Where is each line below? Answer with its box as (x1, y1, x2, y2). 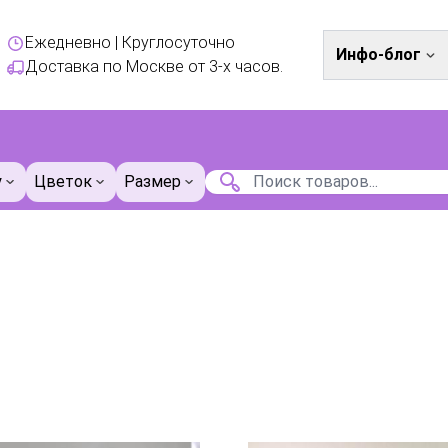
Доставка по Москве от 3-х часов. (25, 57, 284, 76)
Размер (124, 172, 181, 191)
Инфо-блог (335, 45, 421, 64)
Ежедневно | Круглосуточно (25, 33, 236, 52)
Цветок (34, 172, 92, 191)
